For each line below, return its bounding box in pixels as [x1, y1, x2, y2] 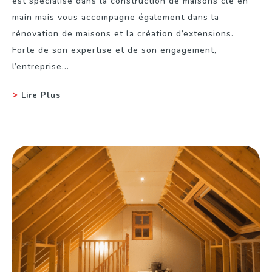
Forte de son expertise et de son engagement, [12, 44, 217, 56]
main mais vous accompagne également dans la [12, 11, 219, 23]
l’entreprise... [12, 60, 69, 72]
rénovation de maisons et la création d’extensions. [12, 27, 237, 39]
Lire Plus [21, 89, 61, 101]
